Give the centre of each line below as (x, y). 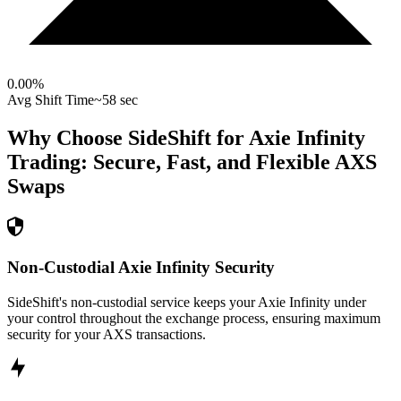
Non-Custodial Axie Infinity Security (141, 267)
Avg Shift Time (51, 100)
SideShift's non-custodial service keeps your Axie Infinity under (187, 302)
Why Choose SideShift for (128, 138)
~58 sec (116, 100)
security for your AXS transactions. (107, 334)
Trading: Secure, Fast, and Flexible (169, 162)
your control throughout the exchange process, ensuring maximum (194, 318)
